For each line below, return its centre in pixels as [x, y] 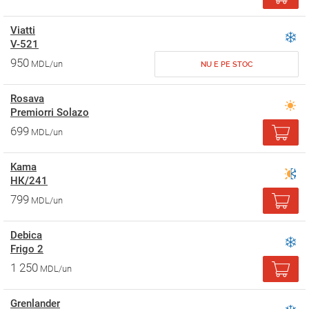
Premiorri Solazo [50, 112]
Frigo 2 [27, 249]
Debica [26, 235]
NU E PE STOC [227, 64]
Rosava [27, 99]
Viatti [23, 30]
